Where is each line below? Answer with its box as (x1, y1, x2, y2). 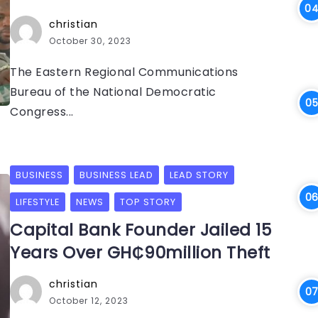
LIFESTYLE (16, 196, 60, 208)
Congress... (10, 104, 74, 120)
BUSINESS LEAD (79, 169, 153, 181)
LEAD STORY (170, 169, 229, 181)
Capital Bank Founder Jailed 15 (10, 219, 272, 241)
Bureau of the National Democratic (10, 84, 216, 100)
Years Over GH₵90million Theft (10, 241, 270, 264)
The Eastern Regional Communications (10, 64, 238, 80)
